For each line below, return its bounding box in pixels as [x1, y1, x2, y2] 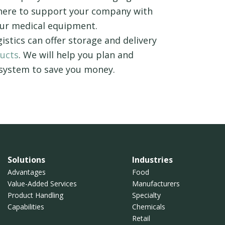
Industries [132, 154, 173, 166]
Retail [132, 213, 151, 223]
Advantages [8, 167, 46, 177]
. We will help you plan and [19, 49, 134, 61]
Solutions [8, 154, 46, 166]
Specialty [132, 190, 161, 200]
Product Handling [8, 190, 64, 200]
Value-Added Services [8, 179, 77, 189]
